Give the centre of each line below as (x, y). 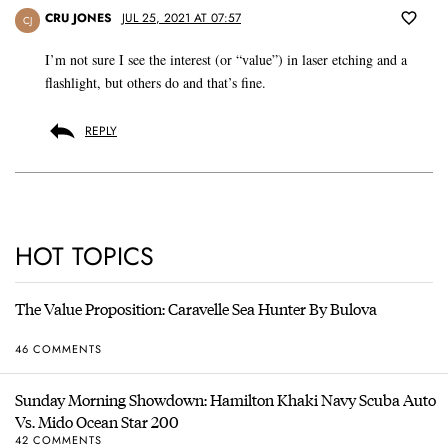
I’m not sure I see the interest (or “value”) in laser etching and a (226, 60)
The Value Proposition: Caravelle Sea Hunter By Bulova (196, 309)
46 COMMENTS (58, 348)
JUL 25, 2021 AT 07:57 (181, 18)
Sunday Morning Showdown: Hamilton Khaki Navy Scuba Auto (225, 400)
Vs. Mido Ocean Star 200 (97, 422)
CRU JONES (78, 18)
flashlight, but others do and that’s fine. (155, 83)
